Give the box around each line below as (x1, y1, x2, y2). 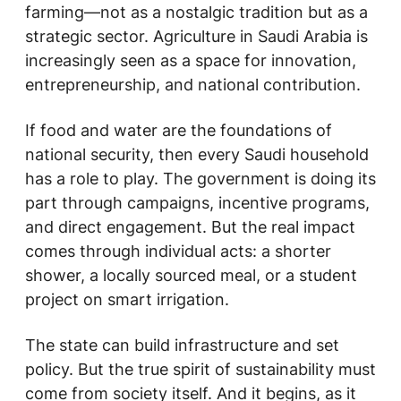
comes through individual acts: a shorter (25, 242, 331, 260)
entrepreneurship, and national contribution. (25, 75, 361, 94)
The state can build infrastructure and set (25, 336, 339, 354)
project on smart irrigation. (25, 290, 229, 309)
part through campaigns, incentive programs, (25, 193, 370, 212)
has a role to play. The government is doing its (25, 169, 376, 188)
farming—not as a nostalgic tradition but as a (25, 3, 368, 21)
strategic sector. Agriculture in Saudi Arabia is (25, 27, 368, 46)
